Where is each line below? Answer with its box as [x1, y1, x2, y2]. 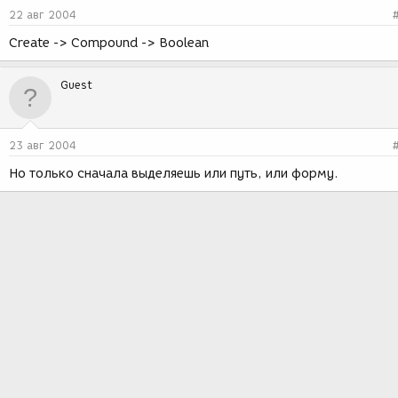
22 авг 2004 [9, 8, 76, 21]
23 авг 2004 [9, 139, 76, 152]
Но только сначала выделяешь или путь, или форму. [9, 166, 338, 181]
